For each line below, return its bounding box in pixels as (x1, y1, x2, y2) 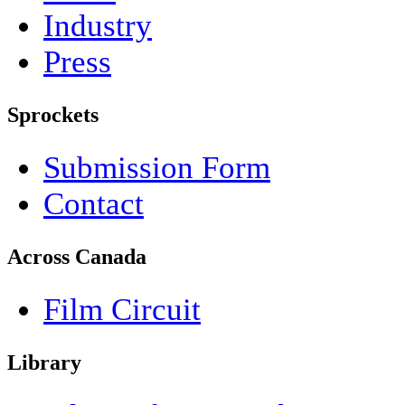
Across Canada (7, 245, 146, 268)
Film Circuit (43, 291, 201, 327)
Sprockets (7, 103, 99, 127)
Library (7, 350, 81, 374)
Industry (43, 8, 152, 44)
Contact (43, 186, 144, 222)
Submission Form (43, 150, 270, 186)
